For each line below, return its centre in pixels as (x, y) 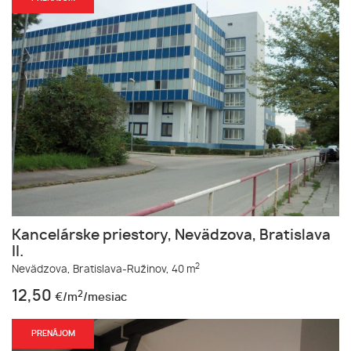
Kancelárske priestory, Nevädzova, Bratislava (171, 236)
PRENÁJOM (53, 334)
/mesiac (105, 298)
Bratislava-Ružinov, (121, 270)
